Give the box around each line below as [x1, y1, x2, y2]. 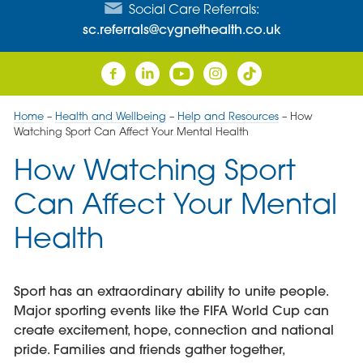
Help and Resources [177, 109, 279, 122]
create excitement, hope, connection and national [13, 322, 334, 339]
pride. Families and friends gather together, [13, 341, 284, 358]
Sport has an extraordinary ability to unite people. [13, 283, 328, 300]
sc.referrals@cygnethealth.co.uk [82, 20, 281, 37]
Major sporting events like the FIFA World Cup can [13, 302, 329, 319]
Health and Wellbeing [54, 109, 166, 122]
